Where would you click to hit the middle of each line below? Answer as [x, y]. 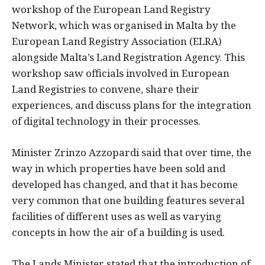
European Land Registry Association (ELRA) [117, 41]
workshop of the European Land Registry [111, 9]
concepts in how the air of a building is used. [118, 232]
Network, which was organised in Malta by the [124, 25]
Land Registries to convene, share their [106, 89]
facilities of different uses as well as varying [117, 216]
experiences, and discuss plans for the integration [132, 105]
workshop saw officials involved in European [121, 73]
